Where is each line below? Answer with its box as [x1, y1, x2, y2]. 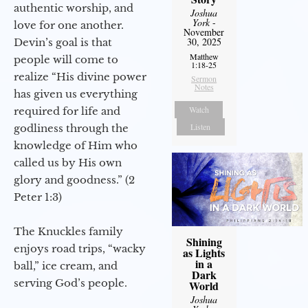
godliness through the [14, 121, 129, 135]
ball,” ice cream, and [14, 258, 118, 272]
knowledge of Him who [14, 138, 137, 152]
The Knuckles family [14, 224, 123, 238]
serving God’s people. [14, 276, 127, 289]
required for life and [14, 104, 120, 118]
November [184, 25, 225, 39]
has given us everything [14, 87, 137, 100]
